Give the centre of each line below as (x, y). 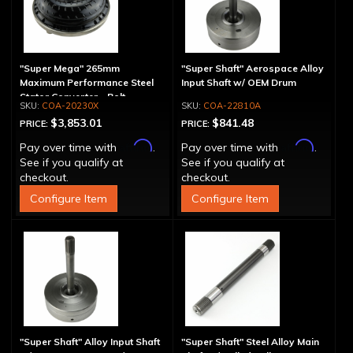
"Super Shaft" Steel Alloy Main (250, 342)
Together (41, 111)
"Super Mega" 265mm (70, 68)
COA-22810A (232, 106)
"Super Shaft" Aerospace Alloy (252, 68)
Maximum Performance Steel (87, 82)
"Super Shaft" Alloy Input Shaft (90, 342)
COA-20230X (70, 106)
